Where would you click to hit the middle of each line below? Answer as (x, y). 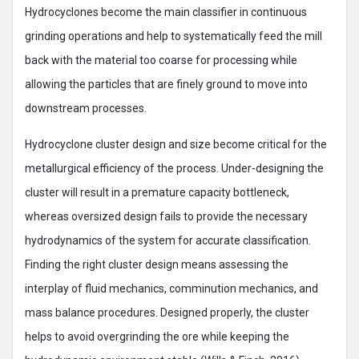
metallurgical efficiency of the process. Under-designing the (174, 168)
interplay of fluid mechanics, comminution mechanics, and (171, 288)
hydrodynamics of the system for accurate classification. (168, 240)
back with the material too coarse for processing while (161, 60)
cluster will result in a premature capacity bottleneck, (157, 192)
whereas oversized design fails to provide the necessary (166, 216)
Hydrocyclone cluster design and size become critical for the (176, 144)
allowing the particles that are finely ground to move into (166, 84)
